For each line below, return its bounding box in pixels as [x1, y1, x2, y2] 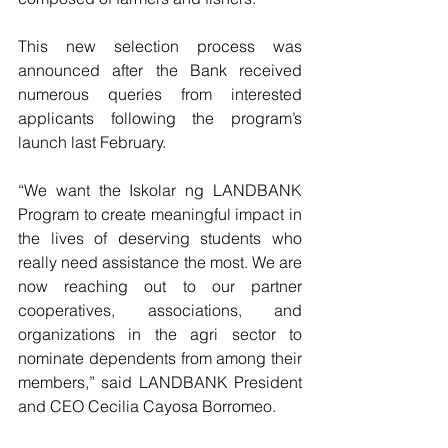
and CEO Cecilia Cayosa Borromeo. [18, 396, 276, 417]
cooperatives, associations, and [18, 300, 302, 321]
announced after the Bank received [18, 60, 302, 81]
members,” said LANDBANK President [18, 372, 302, 393]
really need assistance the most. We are [18, 252, 302, 273]
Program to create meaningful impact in [18, 204, 302, 225]
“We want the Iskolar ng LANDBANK [18, 180, 302, 201]
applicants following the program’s [18, 108, 302, 129]
